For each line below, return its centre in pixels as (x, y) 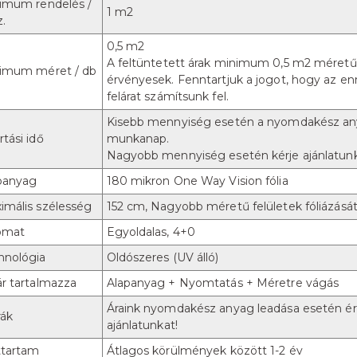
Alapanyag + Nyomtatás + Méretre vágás (223, 283)
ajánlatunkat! (142, 325)
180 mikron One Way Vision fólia (197, 181)
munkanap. (138, 139)
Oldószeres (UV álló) (163, 257)
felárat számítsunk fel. (167, 96)
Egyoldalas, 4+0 (151, 232)
